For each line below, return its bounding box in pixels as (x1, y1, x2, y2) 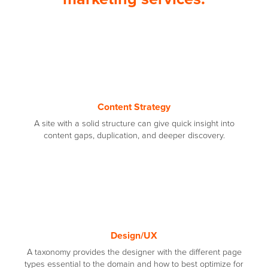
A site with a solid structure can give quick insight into (33, 118, 234, 129)
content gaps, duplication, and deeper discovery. (43, 130, 225, 141)
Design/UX (111, 229, 157, 242)
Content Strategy (98, 100, 170, 113)
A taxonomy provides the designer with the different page (26, 246, 242, 257)
